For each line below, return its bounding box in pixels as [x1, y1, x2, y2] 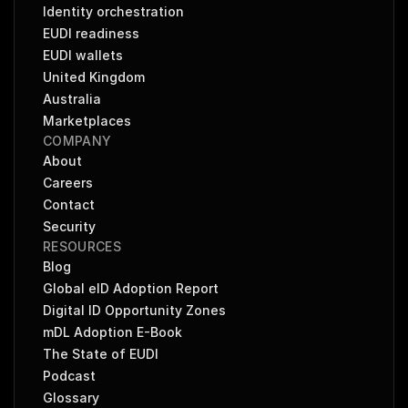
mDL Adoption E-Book [43, 324, 182, 340]
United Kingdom [43, 69, 145, 85]
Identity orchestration [43, 4, 184, 19]
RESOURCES [43, 239, 122, 254]
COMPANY [43, 133, 112, 148]
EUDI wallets [43, 47, 123, 63]
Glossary [43, 390, 99, 405]
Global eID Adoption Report [43, 280, 219, 296]
